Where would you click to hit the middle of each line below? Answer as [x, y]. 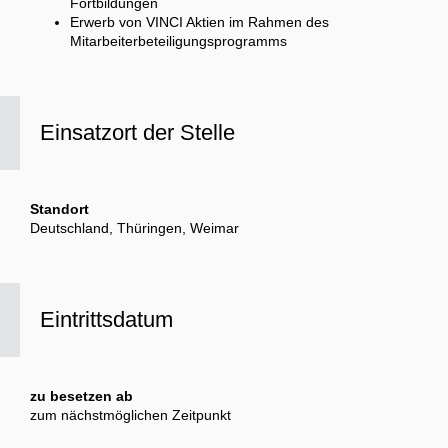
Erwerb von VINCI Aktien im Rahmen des [199, 22]
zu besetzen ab [81, 396]
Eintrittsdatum [106, 320]
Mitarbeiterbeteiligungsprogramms [178, 41]
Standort [59, 209]
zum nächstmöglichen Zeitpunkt [130, 415]
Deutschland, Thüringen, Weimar [134, 228]
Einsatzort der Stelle [137, 133]
